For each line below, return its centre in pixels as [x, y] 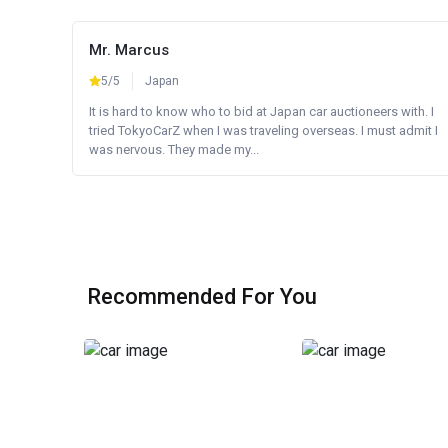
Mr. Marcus [129, 50]
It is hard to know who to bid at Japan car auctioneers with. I [261, 111]
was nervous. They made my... [174, 149]
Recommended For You [202, 296]
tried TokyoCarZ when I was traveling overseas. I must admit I [263, 130]
